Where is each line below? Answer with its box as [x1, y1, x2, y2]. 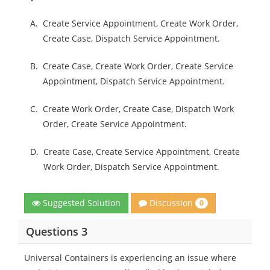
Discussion [147, 197, 195, 209]
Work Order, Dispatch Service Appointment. [43, 161, 219, 172]
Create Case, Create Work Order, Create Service [43, 60, 233, 72]
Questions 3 [25, 224, 87, 239]
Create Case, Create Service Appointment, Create [43, 146, 240, 157]
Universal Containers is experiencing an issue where [24, 252, 236, 264]
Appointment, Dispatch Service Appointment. [43, 75, 225, 87]
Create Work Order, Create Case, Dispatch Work [43, 103, 234, 115]
